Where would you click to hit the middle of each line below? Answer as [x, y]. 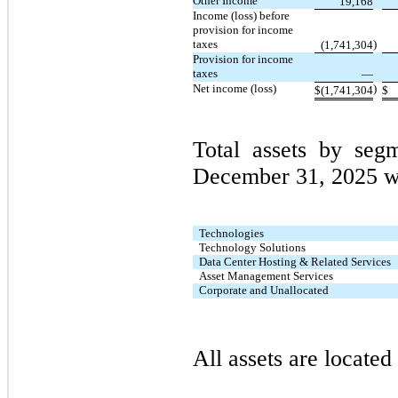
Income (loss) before [241, 15]
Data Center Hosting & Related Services [295, 261]
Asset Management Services [267, 275]
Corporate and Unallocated [264, 290]
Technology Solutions [253, 247]
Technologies [232, 233]
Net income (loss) [235, 88]
